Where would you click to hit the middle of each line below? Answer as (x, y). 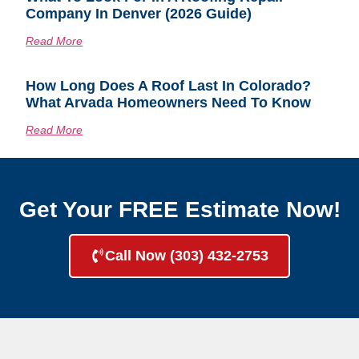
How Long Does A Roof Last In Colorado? (169, 86)
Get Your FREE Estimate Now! (179, 209)
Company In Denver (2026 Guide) (139, 14)
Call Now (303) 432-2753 (187, 255)
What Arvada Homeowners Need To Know (169, 103)
